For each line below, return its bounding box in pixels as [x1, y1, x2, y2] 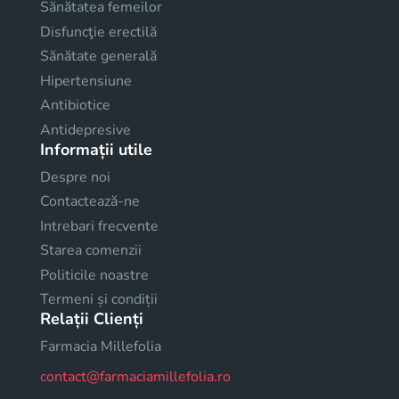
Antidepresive [40, 119, 131, 140]
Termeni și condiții [40, 289, 158, 310]
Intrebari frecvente [40, 216, 159, 236]
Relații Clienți [40, 308, 143, 330]
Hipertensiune [40, 70, 132, 91]
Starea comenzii [40, 240, 142, 261]
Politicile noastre [40, 265, 149, 285]
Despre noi [40, 167, 110, 187]
